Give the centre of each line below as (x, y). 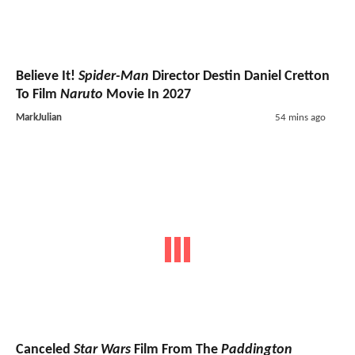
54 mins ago (300, 117)
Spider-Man (114, 76)
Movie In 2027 (147, 94)
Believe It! (47, 76)
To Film (38, 94)
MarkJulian (39, 117)
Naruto (82, 94)
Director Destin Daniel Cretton (239, 76)
